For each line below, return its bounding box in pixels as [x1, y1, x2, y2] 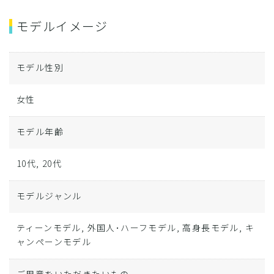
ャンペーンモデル [17, 235, 92, 248]
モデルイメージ [17, 17, 108, 35]
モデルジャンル [17, 190, 82, 202]
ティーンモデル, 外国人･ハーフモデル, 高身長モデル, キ [17, 221, 254, 234]
